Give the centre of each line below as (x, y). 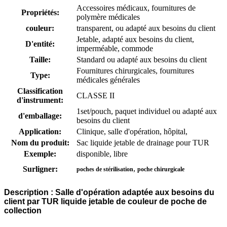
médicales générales (108, 80)
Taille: (40, 59)
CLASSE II (96, 95)
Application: (40, 131)
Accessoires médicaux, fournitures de (136, 8)
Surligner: (40, 169)
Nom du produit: (40, 142)
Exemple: (40, 154)
